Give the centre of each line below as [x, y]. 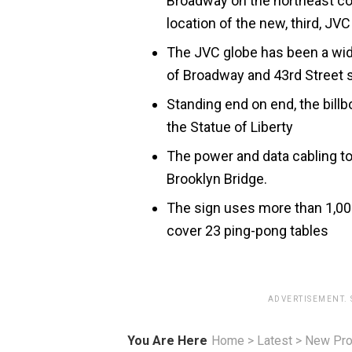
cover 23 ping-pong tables [247, 231]
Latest [275, 341]
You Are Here [167, 341]
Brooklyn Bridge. [217, 179]
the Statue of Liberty [230, 127]
